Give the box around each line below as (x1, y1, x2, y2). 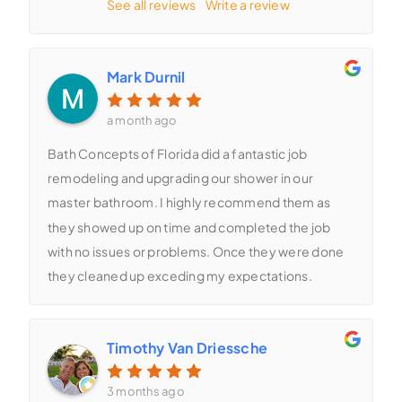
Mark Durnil (106, 66, 186, 86)
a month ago (106, 112, 178, 127)
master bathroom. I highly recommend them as (47, 194, 331, 211)
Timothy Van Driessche (106, 338, 268, 358)
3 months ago (106, 384, 185, 399)
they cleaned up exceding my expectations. (47, 267, 312, 284)
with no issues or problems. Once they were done (47, 243, 345, 260)
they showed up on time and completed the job (47, 218, 331, 235)
